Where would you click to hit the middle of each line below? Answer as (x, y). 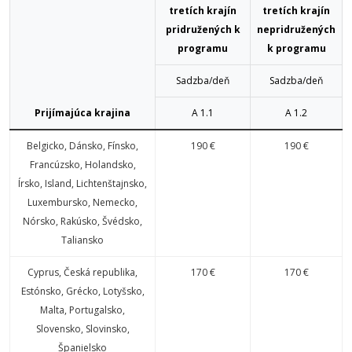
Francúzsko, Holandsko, (82, 165)
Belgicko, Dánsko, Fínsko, (82, 146)
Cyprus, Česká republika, (82, 272)
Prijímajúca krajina (82, 113)
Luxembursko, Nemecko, (82, 202)
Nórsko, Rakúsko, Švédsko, (82, 221)
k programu (296, 48)
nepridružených (296, 29)
